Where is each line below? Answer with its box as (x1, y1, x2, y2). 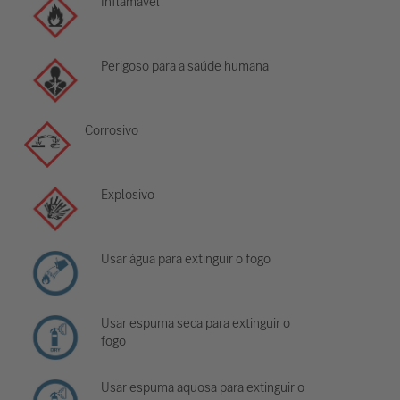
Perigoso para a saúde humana (101, 56, 270, 76)
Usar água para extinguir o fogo (101, 249, 271, 269)
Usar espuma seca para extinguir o (101, 313, 291, 333)
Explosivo (101, 185, 155, 204)
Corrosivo (84, 121, 138, 140)
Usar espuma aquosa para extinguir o (101, 378, 305, 397)
